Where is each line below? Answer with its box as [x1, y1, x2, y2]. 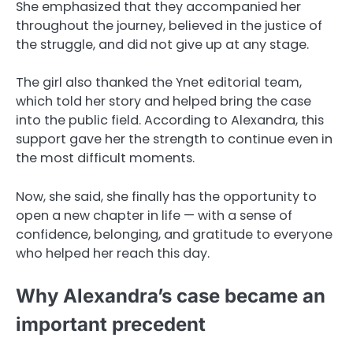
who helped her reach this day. [16, 243, 210, 262]
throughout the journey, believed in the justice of [16, 17, 322, 35]
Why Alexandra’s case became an [16, 284, 325, 307]
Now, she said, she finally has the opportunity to [16, 187, 317, 206]
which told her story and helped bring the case [16, 92, 311, 111]
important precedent [16, 312, 206, 336]
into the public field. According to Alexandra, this [16, 111, 324, 130]
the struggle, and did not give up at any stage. [16, 35, 309, 54]
